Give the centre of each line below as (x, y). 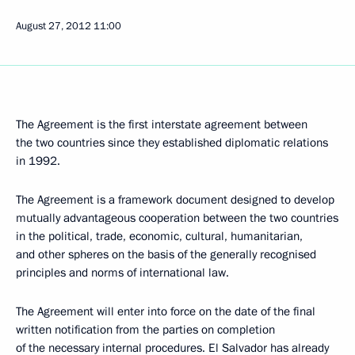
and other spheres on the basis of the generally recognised (166, 254)
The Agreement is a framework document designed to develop (175, 200)
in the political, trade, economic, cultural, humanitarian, (159, 236)
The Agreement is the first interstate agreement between (162, 124)
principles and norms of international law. (122, 273)
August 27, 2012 (53, 26)
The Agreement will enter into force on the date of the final (166, 311)
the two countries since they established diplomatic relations (172, 143)
